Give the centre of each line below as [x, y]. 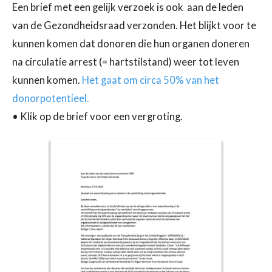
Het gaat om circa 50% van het [151, 80]
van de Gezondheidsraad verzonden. [96, 26]
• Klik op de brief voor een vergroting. [97, 117]
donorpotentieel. [51, 99]
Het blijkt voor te [218, 26]
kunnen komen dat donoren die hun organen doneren [131, 44]
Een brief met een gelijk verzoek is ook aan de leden [128, 8]
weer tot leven [206, 62]
